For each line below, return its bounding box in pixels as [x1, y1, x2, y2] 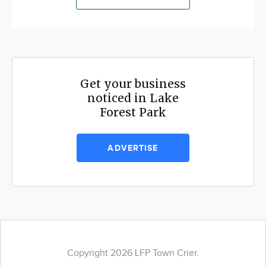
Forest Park [99, 105, 167, 120]
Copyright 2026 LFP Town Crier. [67, 248, 199, 259]
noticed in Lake [87, 91, 179, 106]
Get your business [80, 77, 186, 91]
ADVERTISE [107, 143, 159, 154]
